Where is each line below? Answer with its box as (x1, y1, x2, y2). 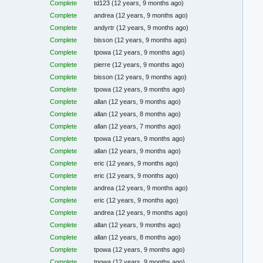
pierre (94, 61, 113, 69)
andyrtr (94, 24, 117, 32)
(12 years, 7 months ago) (109, 123, 181, 130)
